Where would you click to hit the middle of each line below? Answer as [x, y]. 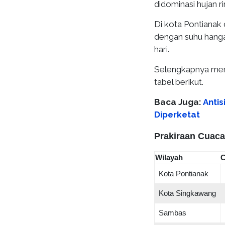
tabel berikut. [179, 82]
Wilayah [169, 157]
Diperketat [177, 115]
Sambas [173, 213]
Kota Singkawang [187, 193]
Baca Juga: [179, 102]
